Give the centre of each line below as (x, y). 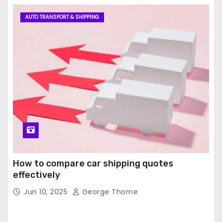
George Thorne (109, 192)
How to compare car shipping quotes (93, 164)
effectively (36, 175)
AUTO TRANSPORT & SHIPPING (62, 17)
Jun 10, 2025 (47, 192)
